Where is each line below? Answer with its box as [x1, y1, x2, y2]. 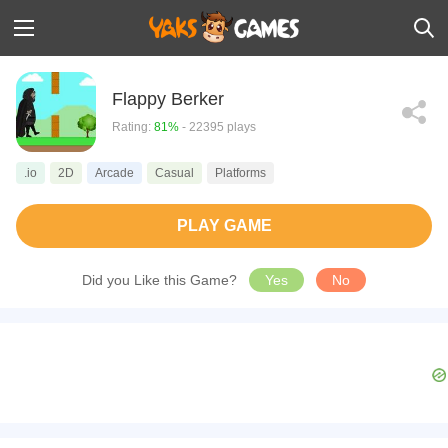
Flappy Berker [112, 88, 224, 109]
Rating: [112, 119, 154, 134]
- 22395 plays [179, 119, 256, 134]
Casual [155, 166, 194, 180]
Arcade [95, 166, 134, 180]
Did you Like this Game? [82, 272, 241, 288]
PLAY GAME [176, 217, 272, 234]
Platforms [215, 166, 266, 180]
